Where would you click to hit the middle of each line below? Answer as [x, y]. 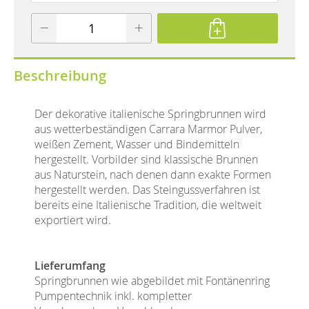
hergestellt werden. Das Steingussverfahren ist [147, 189]
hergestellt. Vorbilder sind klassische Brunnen [146, 159]
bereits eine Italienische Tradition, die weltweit [148, 205]
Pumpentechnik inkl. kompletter [113, 296]
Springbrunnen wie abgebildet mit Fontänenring [152, 280]
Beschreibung [60, 75]
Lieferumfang [70, 265]
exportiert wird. [73, 220]
